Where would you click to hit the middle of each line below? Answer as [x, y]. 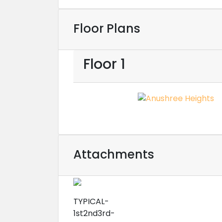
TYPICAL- [91, 201]
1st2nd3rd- [94, 213]
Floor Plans [107, 28]
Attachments [114, 154]
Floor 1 [104, 64]
